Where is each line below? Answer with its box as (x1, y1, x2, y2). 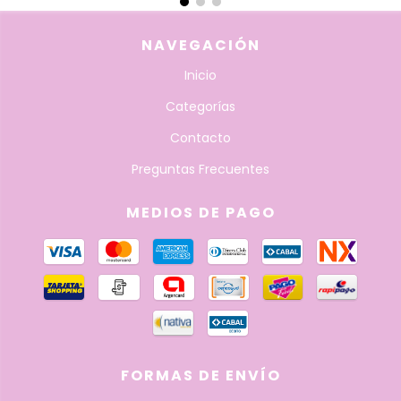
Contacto (170, 128, 231, 147)
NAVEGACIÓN (141, 34, 260, 55)
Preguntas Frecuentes (132, 159, 269, 178)
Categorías (166, 97, 235, 115)
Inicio (184, 65, 217, 84)
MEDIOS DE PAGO (125, 201, 276, 223)
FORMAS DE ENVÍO (120, 364, 281, 386)
